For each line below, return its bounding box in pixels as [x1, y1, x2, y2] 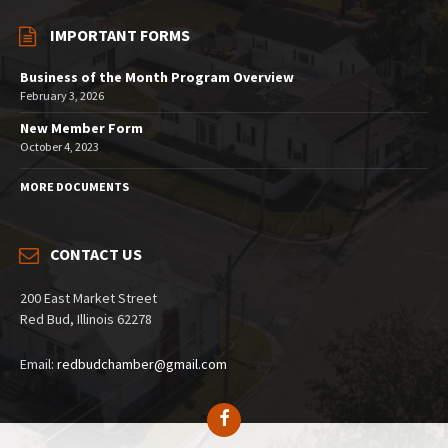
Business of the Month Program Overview [20, 67, 294, 86]
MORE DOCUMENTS [20, 178, 129, 194]
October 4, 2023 [20, 138, 99, 154]
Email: [20, 354, 57, 373]
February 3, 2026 [20, 87, 104, 103]
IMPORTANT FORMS [50, 24, 190, 45]
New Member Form [20, 118, 143, 137]
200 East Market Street [20, 288, 157, 307]
